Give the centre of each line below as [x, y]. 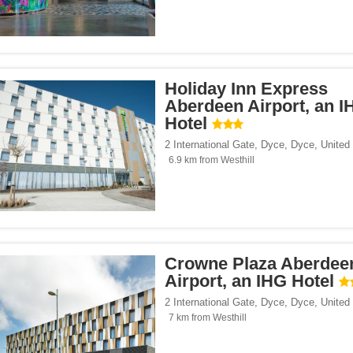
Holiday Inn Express [246, 89]
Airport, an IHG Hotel [249, 281]
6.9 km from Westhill [212, 160]
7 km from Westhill [208, 318]
